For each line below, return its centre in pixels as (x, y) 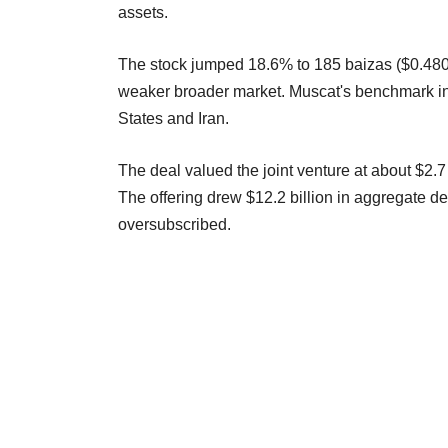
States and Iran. (173, 118)
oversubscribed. (174, 224)
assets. (143, 12)
